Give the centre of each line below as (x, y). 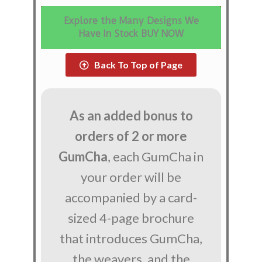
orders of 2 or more (131, 136)
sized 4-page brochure (131, 218)
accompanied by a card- (131, 197)
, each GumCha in (156, 156)
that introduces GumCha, (131, 238)
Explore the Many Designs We (131, 20)
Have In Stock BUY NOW (131, 33)
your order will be (131, 177)
